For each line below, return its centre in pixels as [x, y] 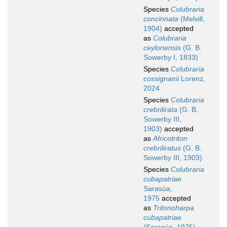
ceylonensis [162, 48]
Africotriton [170, 139]
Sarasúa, [158, 189]
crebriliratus [162, 148]
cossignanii [161, 79]
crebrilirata [160, 110]
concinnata [161, 19]
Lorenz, [192, 79]
